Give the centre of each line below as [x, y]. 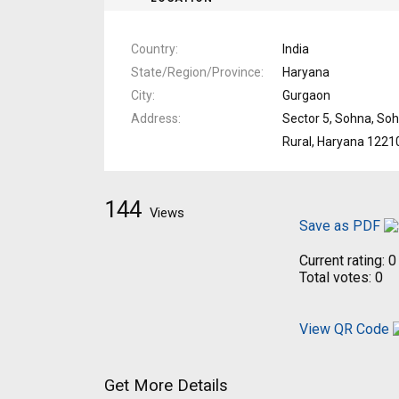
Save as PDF [342, 225]
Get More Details [166, 385]
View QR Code [344, 329]
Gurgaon [306, 95]
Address [155, 118]
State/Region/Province [196, 72]
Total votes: [335, 277]
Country [153, 49]
